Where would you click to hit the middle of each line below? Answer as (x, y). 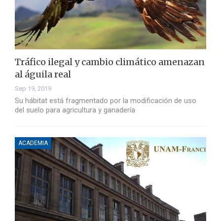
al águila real (43, 74)
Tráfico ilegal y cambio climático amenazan (110, 62)
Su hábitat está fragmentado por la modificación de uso (106, 101)
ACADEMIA (33, 143)
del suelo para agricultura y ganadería (75, 110)
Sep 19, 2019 (33, 89)
